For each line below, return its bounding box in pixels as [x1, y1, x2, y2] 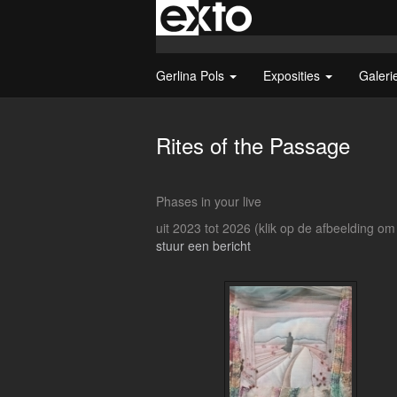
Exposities [263, 66, 323, 84]
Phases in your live [156, 192, 261, 210]
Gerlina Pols [156, 66, 228, 84]
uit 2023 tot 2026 [156, 219, 254, 237]
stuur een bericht [156, 237, 251, 254]
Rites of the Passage [156, 129, 350, 160]
